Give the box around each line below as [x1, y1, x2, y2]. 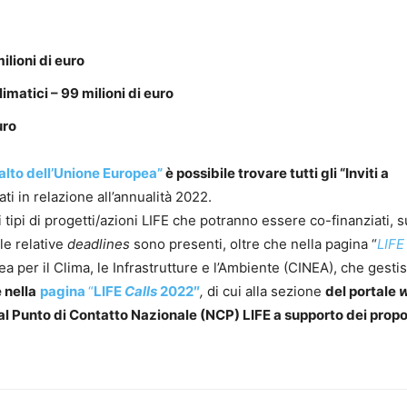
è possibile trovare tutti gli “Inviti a [163, 164, 389, 183]
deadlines [67, 235, 134, 253]
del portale [325, 283, 399, 301]
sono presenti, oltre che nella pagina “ [134, 235, 377, 253]
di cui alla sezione [207, 283, 325, 301]
